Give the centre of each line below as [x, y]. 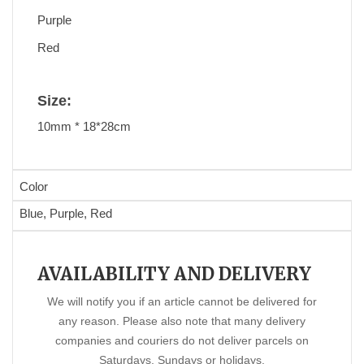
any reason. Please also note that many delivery [182, 321]
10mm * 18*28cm [84, 127]
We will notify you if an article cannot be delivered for [182, 302]
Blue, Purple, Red [65, 214]
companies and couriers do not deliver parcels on [182, 341]
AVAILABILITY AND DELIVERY [174, 274]
